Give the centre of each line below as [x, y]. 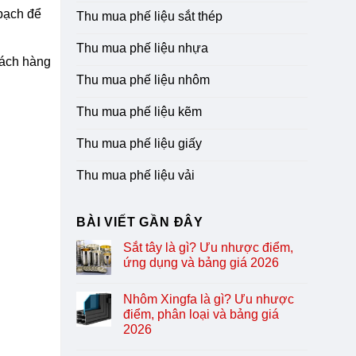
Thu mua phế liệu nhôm [143, 79]
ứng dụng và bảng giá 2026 [201, 263]
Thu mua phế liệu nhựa [143, 48]
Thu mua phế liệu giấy [139, 143]
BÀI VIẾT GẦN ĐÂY [140, 222]
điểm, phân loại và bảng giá [201, 315]
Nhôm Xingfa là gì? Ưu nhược [209, 300]
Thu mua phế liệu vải [136, 175]
